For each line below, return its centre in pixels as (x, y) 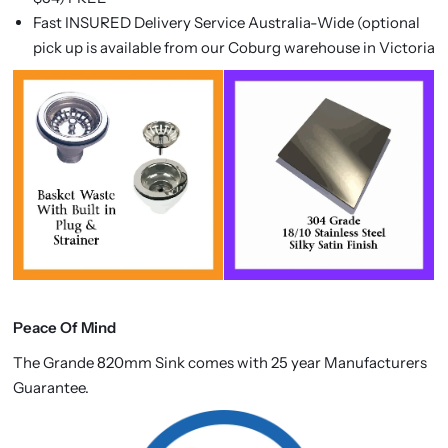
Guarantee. (50, 387)
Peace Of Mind (64, 327)
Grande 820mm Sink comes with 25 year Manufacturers (234, 362)
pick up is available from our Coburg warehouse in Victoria (233, 47)
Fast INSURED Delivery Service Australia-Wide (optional (226, 22)
